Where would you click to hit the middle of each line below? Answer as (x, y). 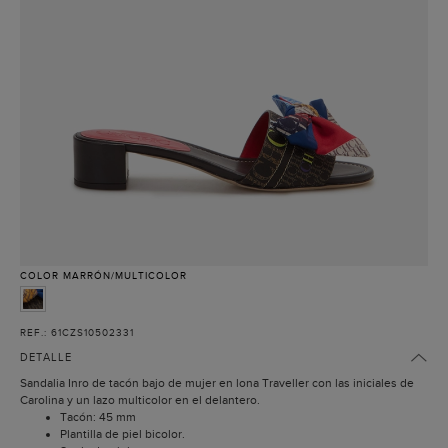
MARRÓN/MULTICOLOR (125, 276)
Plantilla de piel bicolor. (122, 434)
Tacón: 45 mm (98, 417)
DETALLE (46, 357)
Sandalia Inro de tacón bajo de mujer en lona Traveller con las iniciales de (217, 383)
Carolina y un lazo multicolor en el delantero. (140, 400)
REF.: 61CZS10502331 (77, 333)
